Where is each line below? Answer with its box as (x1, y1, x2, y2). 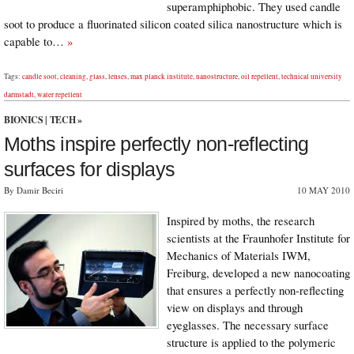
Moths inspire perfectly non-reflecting (4, 133, 309, 156)
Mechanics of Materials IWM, (167, 247, 311, 264)
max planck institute (130, 71, 193, 82)
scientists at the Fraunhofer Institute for (167, 230, 350, 247)
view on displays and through (167, 299, 303, 316)
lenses (108, 71, 127, 82)
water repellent (37, 89, 82, 100)
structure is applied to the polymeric (167, 334, 336, 351)
